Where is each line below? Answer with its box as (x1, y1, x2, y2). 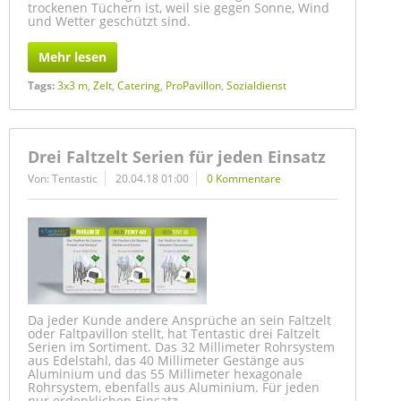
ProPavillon (166, 78, 221, 93)
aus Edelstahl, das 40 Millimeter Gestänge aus (28, 352, 304, 369)
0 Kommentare (207, 171, 281, 186)
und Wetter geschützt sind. (28, 13, 191, 30)
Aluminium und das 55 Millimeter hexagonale (28, 365, 303, 382)
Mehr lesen (38, 48, 107, 65)
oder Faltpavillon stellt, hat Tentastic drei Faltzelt (28, 325, 320, 342)
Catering (117, 78, 160, 93)
